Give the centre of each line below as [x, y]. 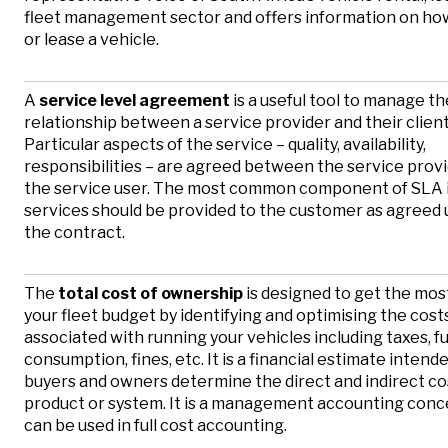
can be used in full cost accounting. [155, 426]
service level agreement [134, 101]
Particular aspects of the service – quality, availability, [225, 145]
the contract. [74, 233]
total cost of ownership [150, 294]
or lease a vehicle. [91, 40]
